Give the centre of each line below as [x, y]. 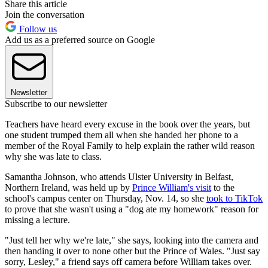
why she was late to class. [53, 157]
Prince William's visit [172, 188]
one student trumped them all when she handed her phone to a [121, 135]
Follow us [37, 29]
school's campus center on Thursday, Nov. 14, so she [106, 199]
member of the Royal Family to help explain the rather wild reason [130, 146]
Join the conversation [45, 15]
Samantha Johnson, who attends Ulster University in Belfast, [119, 177]
